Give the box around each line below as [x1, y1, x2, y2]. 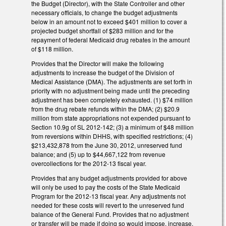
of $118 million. [31, 44, 73, 53]
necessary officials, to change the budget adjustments [31, 8, 178, 17]
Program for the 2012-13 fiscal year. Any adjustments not [31, 191, 186, 200]
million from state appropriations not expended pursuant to [31, 114, 191, 123]
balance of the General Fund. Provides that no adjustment [31, 209, 189, 218]
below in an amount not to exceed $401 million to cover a [31, 17, 187, 26]
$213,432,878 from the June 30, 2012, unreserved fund [31, 141, 182, 150]
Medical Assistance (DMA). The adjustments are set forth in [31, 77, 192, 86]
